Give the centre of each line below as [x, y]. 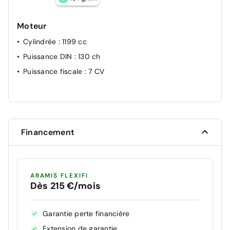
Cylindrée [41, 41]
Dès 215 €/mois [65, 186]
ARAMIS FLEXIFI [60, 175]
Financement [48, 132]
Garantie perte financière [86, 213]
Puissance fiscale [54, 71]
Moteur [32, 26]
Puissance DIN [49, 56]
